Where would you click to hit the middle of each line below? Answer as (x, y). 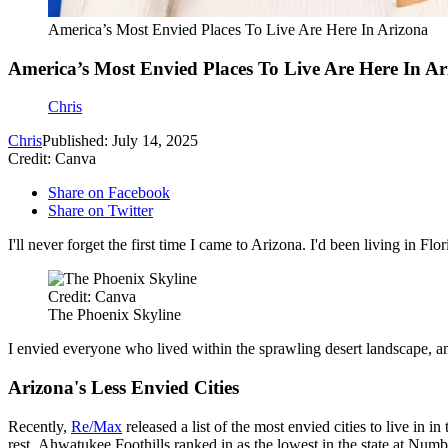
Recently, (39, 426)
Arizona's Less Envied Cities (123, 388)
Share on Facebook (109, 193)
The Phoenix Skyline (114, 315)
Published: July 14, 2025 (120, 141)
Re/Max (96, 426)
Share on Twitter (100, 211)
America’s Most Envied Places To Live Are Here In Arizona (238, 29)
